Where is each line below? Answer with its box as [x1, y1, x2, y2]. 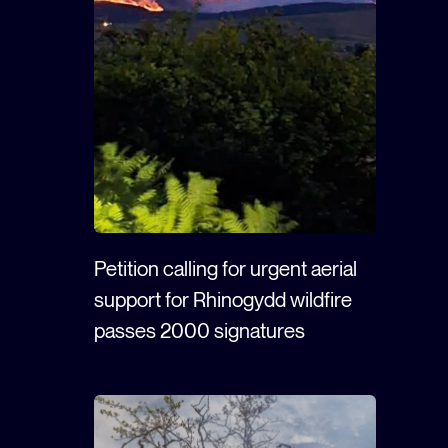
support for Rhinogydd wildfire [94, 287, 352, 313]
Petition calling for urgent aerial [94, 256, 357, 282]
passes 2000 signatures [94, 318, 305, 344]
